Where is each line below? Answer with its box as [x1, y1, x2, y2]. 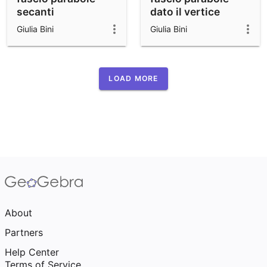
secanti [17, 5, 54, 18]
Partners [5, 226, 43, 238]
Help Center [5, 246, 59, 258]
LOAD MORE [108, 73, 159, 83]
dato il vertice [150, 5, 220, 18]
